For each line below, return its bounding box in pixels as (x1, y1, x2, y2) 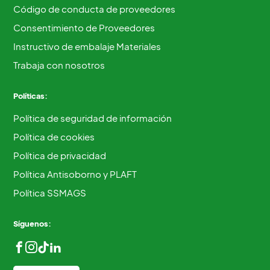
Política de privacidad (13, 149, 107, 162)
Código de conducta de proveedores (13, 3, 176, 15)
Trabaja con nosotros (13, 59, 105, 71)
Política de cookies (13, 131, 95, 143)
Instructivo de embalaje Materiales (13, 40, 162, 52)
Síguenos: (13, 219, 52, 229)
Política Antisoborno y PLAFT (13, 168, 137, 180)
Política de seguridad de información (13, 112, 172, 124)
